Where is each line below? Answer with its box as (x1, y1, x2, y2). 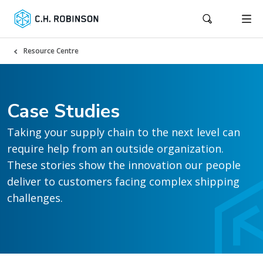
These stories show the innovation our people (7, 158, 241, 172)
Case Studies (7, 99, 120, 124)
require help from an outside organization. (7, 141, 224, 156)
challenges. (7, 191, 63, 205)
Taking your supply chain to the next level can (7, 125, 240, 139)
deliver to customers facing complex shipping (7, 174, 240, 188)
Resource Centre (23, 46, 79, 56)
